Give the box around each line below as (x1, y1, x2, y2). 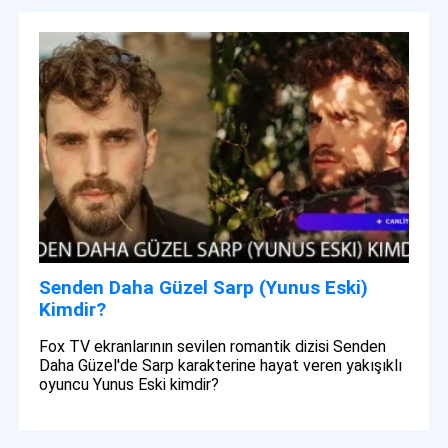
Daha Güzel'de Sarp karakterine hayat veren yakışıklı (39, 355, 403, 375)
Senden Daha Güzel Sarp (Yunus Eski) (39, 275, 369, 299)
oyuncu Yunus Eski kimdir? (39, 374, 220, 394)
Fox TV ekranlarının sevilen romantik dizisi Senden (39, 336, 387, 356)
